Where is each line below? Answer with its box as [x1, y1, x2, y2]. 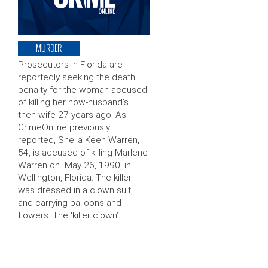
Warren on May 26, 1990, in [18, 160, 131, 171]
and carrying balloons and [18, 197, 121, 209]
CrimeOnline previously [18, 122, 110, 133]
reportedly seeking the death [18, 72, 135, 83]
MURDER [36, 42, 62, 55]
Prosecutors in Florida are [18, 59, 123, 71]
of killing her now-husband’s [18, 97, 129, 108]
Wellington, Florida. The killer [18, 172, 132, 184]
